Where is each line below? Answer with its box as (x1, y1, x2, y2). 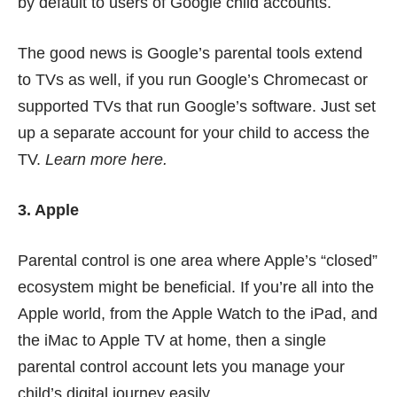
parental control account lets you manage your (18, 357, 345, 376)
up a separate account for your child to (18, 123, 289, 142)
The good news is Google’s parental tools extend (18, 43, 362, 62)
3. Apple (18, 200, 79, 219)
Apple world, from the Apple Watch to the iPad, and (18, 304, 378, 323)
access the (289, 123, 370, 142)
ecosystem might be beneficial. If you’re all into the (18, 277, 374, 296)
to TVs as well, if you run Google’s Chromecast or (18, 70, 368, 89)
